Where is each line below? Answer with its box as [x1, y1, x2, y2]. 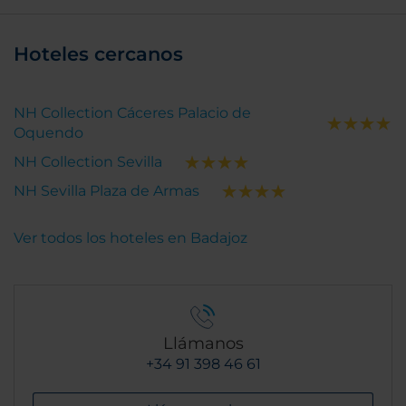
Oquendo [14, 124, 83, 141]
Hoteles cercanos [14, 43, 183, 65]
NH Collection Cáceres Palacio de [14, 104, 251, 121]
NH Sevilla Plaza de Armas [14, 182, 199, 199]
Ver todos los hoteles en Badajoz [14, 229, 247, 246]
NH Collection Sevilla [14, 153, 162, 170]
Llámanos [162, 333, 244, 353]
